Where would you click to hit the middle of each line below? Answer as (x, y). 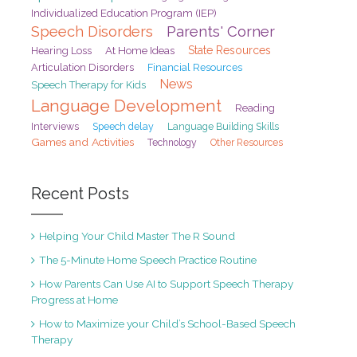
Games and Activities (82, 141)
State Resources (229, 50)
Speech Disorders (92, 31)
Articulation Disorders (82, 67)
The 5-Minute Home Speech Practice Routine (147, 259)
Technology (172, 142)
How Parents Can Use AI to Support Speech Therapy (166, 283)
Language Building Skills (223, 126)
